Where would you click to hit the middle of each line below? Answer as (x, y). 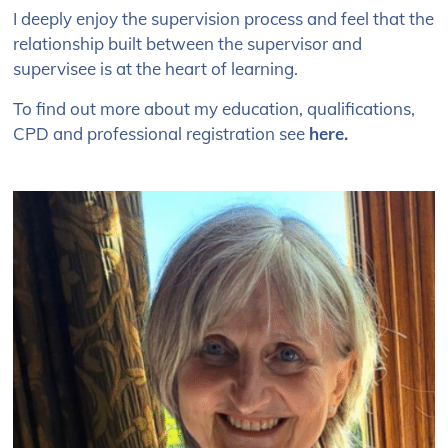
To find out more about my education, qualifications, (214, 108)
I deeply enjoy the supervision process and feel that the (224, 18)
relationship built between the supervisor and (188, 43)
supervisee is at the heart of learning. (156, 68)
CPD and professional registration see (161, 133)
